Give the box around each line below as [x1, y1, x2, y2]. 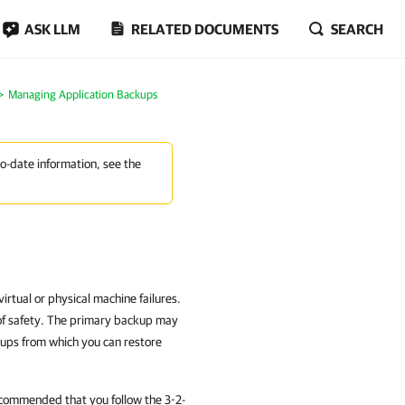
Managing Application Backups [7, 88, 157, 101]
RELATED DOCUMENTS [131, 21, 278, 37]
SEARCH [331, 21, 383, 37]
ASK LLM [24, 21, 80, 37]
